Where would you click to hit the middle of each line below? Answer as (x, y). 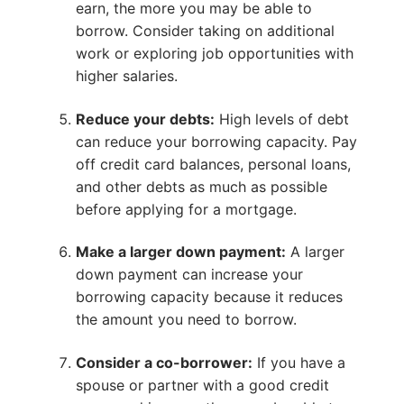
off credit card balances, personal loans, (213, 164)
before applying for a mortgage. (186, 209)
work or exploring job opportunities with (214, 53)
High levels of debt (281, 119)
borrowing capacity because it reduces (209, 297)
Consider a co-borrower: (164, 362)
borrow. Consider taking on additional (205, 31)
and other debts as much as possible (201, 186)
